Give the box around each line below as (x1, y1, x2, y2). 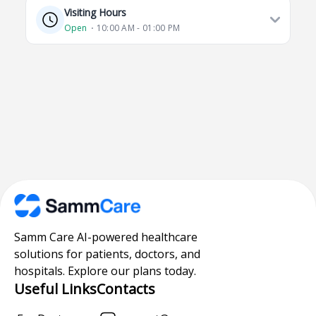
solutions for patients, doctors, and (14, 245, 200, 262)
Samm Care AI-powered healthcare (14, 229, 197, 245)
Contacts (97, 279, 155, 298)
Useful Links (14, 279, 97, 298)
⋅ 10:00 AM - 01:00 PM (91, 22, 181, 34)
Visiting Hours (64, 6, 126, 19)
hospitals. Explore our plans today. (14, 262, 196, 279)
